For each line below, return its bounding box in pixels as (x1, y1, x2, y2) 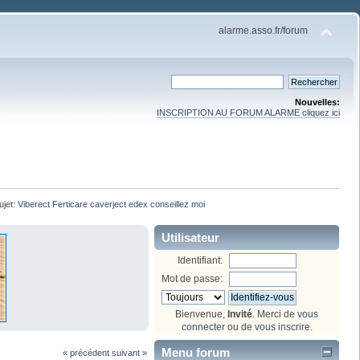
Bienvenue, (175, 308, 227, 320)
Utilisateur (162, 230, 219, 244)
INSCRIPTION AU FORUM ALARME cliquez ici (157, 108, 340, 117)
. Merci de (252, 308, 297, 320)
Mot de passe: (162, 272, 223, 284)
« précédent (62, 347, 109, 358)
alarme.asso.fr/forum (219, 25, 309, 36)
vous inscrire (254, 321, 310, 333)
